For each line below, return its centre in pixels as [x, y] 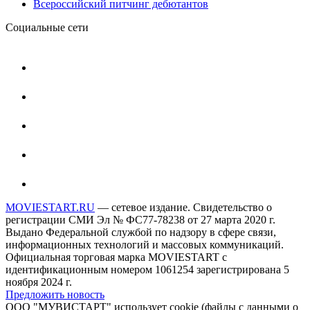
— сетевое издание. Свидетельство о [183, 207]
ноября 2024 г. [39, 282]
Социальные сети [47, 27]
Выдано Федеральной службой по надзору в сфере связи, [141, 232]
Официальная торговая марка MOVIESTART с [116, 257]
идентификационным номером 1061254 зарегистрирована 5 [147, 269]
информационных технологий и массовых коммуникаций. [145, 244]
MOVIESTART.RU [50, 207]
